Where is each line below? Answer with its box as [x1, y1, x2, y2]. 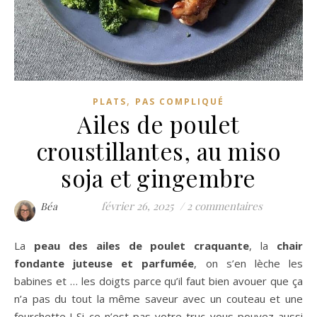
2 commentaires [187, 198, 263, 213]
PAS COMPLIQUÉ [135, 95, 224, 108]
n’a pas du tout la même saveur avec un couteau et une [14, 291, 303, 306]
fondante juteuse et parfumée [14, 255, 195, 270]
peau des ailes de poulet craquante [33, 238, 250, 253]
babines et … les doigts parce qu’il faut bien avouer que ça [14, 273, 303, 288]
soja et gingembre [61, 161, 256, 193]
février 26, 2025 [101, 198, 173, 213]
